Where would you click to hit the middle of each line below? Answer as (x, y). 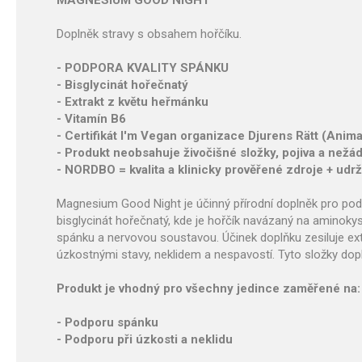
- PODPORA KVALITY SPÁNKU (143, 68)
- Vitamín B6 (91, 119)
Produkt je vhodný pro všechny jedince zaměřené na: (208, 288)
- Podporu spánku (107, 322)
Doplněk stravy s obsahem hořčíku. (149, 34)
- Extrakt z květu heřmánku (133, 102)
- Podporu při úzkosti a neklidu (145, 339)
